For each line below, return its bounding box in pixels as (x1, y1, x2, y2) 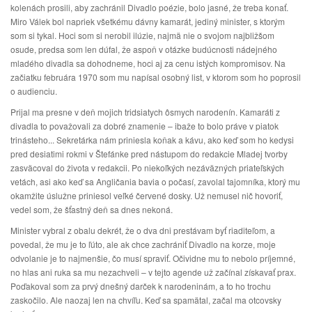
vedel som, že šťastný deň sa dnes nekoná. (10, 203, 173, 215)
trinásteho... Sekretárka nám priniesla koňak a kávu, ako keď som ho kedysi (10, 134, 294, 146)
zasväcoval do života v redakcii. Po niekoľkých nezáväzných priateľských (10, 162, 284, 173)
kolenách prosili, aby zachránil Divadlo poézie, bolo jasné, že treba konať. (10, 1, 288, 13)
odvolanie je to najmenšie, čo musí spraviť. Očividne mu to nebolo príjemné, (10, 252, 295, 264)
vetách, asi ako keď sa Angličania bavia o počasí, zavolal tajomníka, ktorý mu (10, 175, 300, 187)
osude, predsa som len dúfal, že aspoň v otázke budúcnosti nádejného (10, 43, 277, 55)
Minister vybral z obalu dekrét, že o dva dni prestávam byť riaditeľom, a (10, 224, 275, 236)
